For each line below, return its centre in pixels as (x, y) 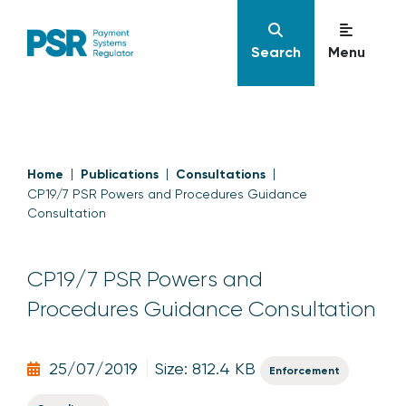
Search (275, 52)
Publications (120, 174)
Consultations (221, 174)
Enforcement (304, 371)
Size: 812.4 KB (205, 368)
